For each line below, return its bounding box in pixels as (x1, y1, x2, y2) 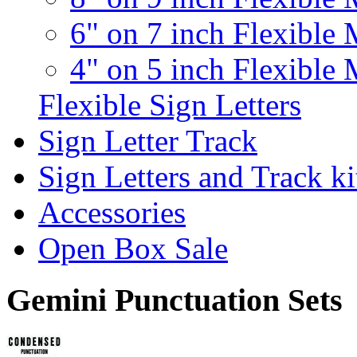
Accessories (38, 195, 186, 230)
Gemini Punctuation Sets (6, 282, 343, 319)
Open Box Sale (38, 231, 228, 266)
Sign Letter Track (38, 124, 257, 159)
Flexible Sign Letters (38, 88, 301, 123)
